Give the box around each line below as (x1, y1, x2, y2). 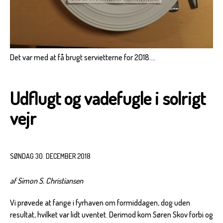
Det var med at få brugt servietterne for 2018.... (10, 52, 155, 63)
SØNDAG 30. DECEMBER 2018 (10, 152, 91, 161)
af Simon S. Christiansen (10, 176, 83, 186)
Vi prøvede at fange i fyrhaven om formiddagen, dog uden (10, 198, 190, 208)
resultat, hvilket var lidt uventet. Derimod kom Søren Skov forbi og (10, 210, 213, 220)
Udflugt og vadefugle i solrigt (10, 87, 206, 110)
